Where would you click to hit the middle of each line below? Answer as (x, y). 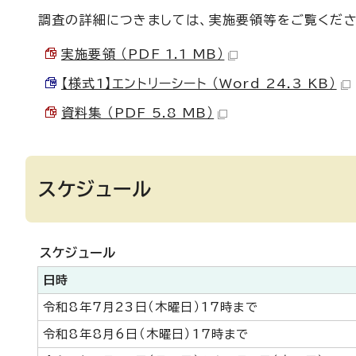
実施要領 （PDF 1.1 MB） (143, 54)
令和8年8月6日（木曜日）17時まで (146, 334)
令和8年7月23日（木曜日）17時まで (151, 307)
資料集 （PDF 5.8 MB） (138, 113)
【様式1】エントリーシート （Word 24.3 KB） (199, 83)
